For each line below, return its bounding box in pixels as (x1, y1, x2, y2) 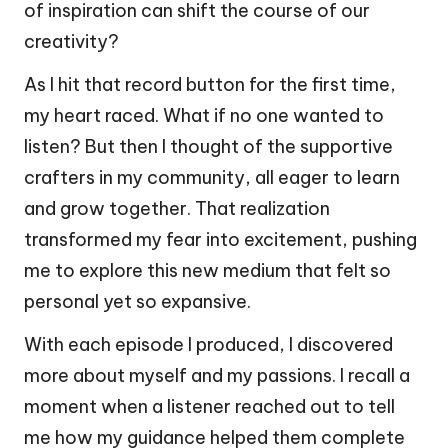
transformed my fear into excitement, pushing (24, 228, 417, 252)
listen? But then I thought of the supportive (24, 135, 393, 159)
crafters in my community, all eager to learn (24, 166, 400, 190)
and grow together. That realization (24, 197, 330, 221)
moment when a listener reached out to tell (24, 395, 395, 419)
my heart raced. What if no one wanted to (24, 104, 384, 128)
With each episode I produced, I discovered (24, 333, 393, 357)
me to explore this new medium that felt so (24, 259, 391, 283)
